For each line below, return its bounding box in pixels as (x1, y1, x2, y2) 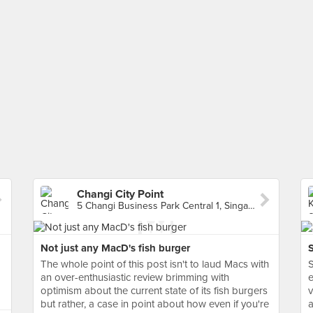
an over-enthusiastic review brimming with (41, 271, 229, 284)
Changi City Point (77, 187, 163, 201)
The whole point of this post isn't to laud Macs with (41, 258, 269, 270)
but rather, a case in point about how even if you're (41, 298, 269, 310)
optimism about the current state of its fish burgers (41, 284, 268, 297)
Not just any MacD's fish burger (41, 242, 190, 254)
